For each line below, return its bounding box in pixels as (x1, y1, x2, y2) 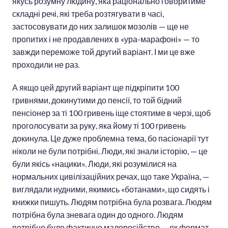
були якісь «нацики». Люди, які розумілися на (12, 159, 177, 169)
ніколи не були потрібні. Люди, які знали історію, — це (12, 146, 208, 156)
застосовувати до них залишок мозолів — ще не (12, 21, 189, 32)
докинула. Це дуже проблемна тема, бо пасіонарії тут (12, 133, 209, 144)
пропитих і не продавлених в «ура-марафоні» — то (12, 34, 199, 44)
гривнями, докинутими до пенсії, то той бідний (12, 95, 182, 105)
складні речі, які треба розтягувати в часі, (12, 9, 164, 19)
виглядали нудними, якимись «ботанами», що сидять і (12, 184, 210, 194)
